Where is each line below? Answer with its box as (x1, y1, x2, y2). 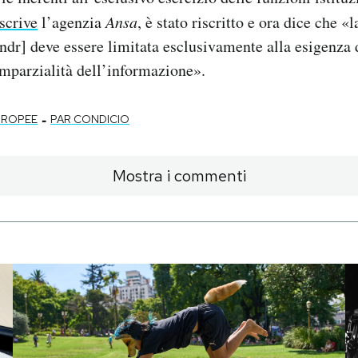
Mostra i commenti (112, 165, 246, 187)
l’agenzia (38, 11, 105, 34)
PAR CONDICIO (50, 112, 129, 127)
